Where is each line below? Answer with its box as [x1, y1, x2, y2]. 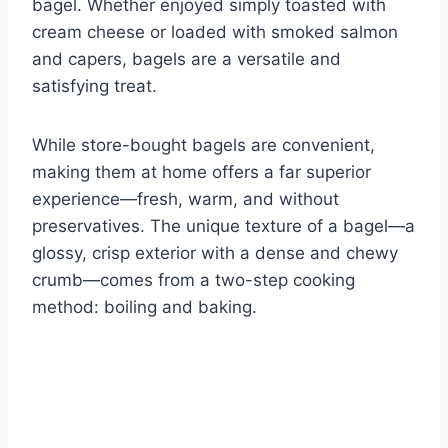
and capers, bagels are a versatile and [32, 49, 341, 70]
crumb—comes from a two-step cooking [32, 270, 355, 291]
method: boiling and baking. [32, 297, 257, 318]
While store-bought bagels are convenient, [32, 135, 375, 156]
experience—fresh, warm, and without [32, 189, 339, 210]
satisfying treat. [32, 76, 157, 97]
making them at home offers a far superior [32, 162, 371, 183]
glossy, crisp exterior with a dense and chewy [32, 243, 398, 264]
